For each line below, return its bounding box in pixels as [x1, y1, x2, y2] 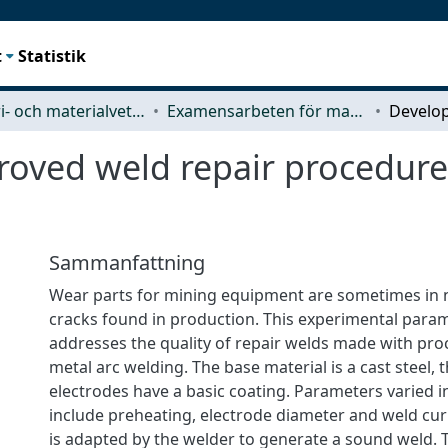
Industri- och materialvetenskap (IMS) [132, 99, 145, 122]
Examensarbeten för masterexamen [350, 99, 363, 122]
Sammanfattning [49, 248, 205, 276]
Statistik [18, 44, 87, 67]
